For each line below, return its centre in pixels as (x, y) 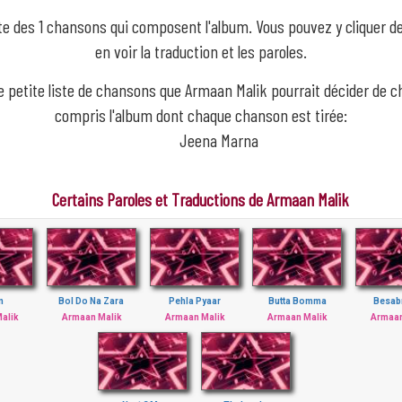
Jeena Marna (218, 140)
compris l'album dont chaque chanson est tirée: (201, 115)
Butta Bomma (297, 301)
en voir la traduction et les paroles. (201, 51)
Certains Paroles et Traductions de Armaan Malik (201, 199)
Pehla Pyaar (194, 301)
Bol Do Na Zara (92, 301)
